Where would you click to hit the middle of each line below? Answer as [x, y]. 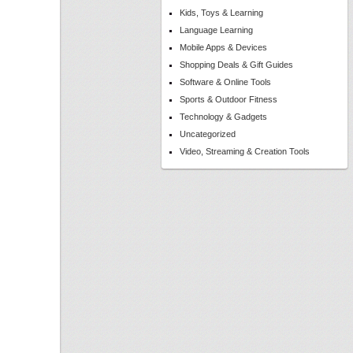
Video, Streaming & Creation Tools [245, 151]
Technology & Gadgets [223, 117]
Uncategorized [208, 134]
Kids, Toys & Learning [221, 13]
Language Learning [216, 30]
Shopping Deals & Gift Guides [236, 65]
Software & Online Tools [225, 82]
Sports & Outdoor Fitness [229, 99]
